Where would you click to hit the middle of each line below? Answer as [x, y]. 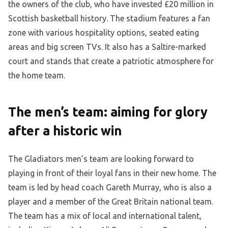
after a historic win [65, 131]
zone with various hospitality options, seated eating [104, 33]
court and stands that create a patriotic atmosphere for [111, 61]
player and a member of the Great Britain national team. [111, 202]
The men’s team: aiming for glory [108, 112]
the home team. [37, 76]
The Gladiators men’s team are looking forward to [101, 159]
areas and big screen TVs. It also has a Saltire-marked [107, 47]
